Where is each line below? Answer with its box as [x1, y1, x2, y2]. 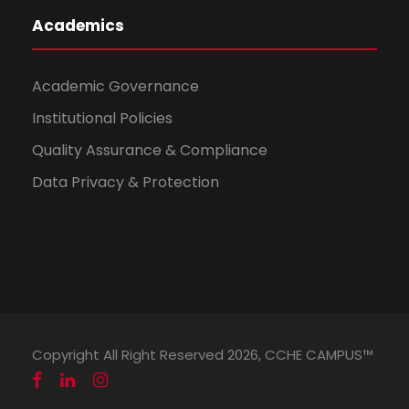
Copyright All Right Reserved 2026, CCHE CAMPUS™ [32, 345, 373, 365]
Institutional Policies [32, 108, 173, 130]
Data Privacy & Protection [32, 172, 219, 194]
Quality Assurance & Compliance [32, 140, 267, 162]
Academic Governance [32, 76, 199, 98]
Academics [32, 15, 124, 37]
